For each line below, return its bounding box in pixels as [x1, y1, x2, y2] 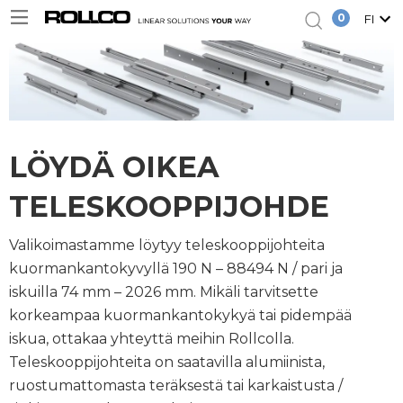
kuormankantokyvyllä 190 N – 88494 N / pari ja [9, 260, 343, 278]
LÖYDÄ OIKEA [9, 149, 219, 185]
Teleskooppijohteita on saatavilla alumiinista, [9, 354, 325, 372]
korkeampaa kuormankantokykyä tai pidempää [9, 307, 352, 325]
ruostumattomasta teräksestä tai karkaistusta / [9, 377, 343, 395]
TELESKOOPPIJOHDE [9, 189, 329, 225]
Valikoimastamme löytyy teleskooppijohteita [9, 237, 325, 255]
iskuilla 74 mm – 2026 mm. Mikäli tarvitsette [9, 283, 318, 301]
